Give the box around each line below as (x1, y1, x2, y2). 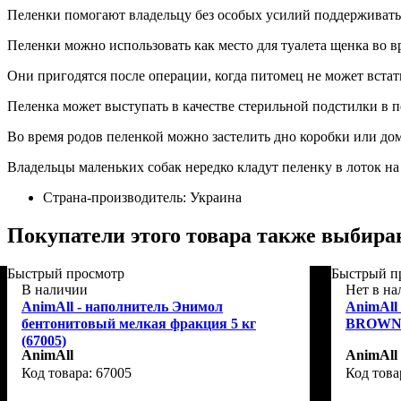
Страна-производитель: (43, 189, 190, 205)
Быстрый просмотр (7, 265, 124, 281)
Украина (190, 189, 242, 205)
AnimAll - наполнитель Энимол (21, 298, 223, 314)
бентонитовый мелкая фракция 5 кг (21, 315, 256, 331)
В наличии (21, 281, 88, 297)
